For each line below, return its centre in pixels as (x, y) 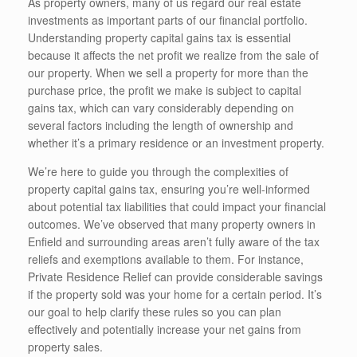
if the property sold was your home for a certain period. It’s (175, 294)
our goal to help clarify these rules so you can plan (155, 311)
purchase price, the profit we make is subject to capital (165, 90)
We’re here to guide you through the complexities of (158, 171)
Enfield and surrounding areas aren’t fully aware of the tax (174, 241)
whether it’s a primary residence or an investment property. (176, 142)
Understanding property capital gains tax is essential (159, 37)
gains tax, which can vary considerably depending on (161, 107)
